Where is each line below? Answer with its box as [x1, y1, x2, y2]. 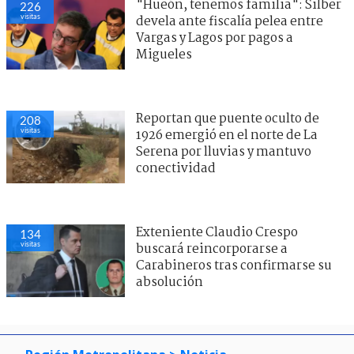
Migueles [136, 44, 192, 65]
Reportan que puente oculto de [136, 108, 319, 129]
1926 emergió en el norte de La [136, 125, 318, 145]
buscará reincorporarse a [136, 239, 288, 259]
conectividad [136, 158, 216, 179]
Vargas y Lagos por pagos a [136, 28, 293, 48]
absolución [136, 272, 203, 292]
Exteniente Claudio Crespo [136, 222, 298, 243]
